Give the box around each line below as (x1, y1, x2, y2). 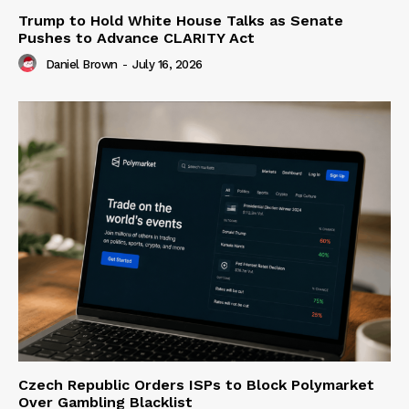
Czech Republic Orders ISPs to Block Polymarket (18, 376, 374, 394)
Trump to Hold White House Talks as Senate (18, 11, 343, 29)
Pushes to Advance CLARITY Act (18, 28, 255, 47)
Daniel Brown (45, 57, 118, 71)
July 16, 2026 (132, 57, 203, 71)
